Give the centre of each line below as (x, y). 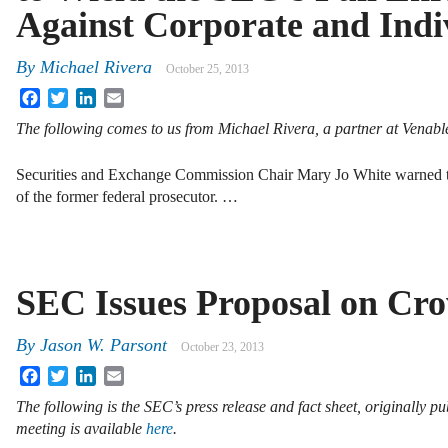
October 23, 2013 (222, 346)
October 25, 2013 (207, 68)
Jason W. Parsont (103, 344)
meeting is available (81, 429)
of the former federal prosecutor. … (127, 197)
